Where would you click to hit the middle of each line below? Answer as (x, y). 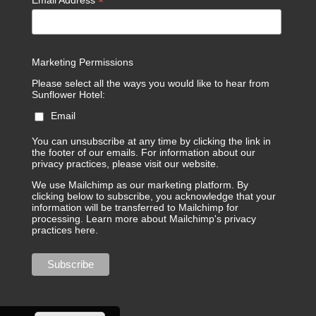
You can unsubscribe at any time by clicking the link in (152, 141)
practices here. (65, 230)
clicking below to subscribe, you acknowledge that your (154, 196)
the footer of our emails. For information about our (144, 153)
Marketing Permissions (83, 62)
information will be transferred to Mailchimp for (135, 208)
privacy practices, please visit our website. (126, 164)
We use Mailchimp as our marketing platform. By (140, 185)
